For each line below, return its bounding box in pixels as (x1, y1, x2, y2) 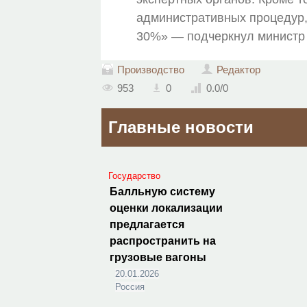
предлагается (110, 219, 185, 230)
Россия (115, 282, 145, 292)
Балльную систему (110, 186, 216, 197)
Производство (117, 64, 185, 76)
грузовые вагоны (110, 251, 207, 263)
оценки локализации (110, 202, 223, 214)
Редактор (217, 64, 261, 76)
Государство (108, 171, 161, 181)
